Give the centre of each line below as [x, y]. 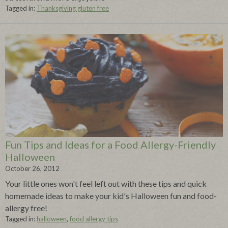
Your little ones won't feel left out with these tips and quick [106, 183]
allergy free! [26, 208]
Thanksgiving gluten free [73, 8]
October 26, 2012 [32, 168]
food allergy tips [94, 219]
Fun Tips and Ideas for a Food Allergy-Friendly [110, 144]
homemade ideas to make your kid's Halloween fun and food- [111, 195]
